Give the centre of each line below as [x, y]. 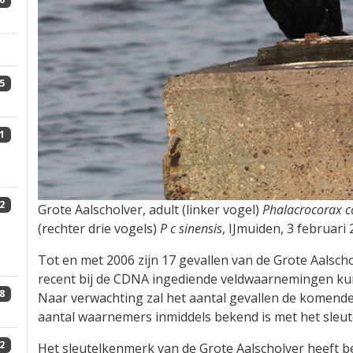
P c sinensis [191, 229]
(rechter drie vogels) [99, 229]
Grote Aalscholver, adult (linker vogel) [150, 210]
